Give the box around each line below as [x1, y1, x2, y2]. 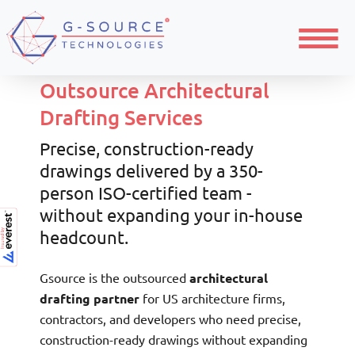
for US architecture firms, [139, 291, 285, 306]
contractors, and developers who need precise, [40, 311, 301, 326]
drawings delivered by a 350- [40, 160, 263, 181]
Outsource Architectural [40, 78, 269, 102]
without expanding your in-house [40, 204, 303, 225]
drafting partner [40, 291, 139, 306]
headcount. [40, 227, 128, 247]
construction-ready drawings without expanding [40, 332, 307, 347]
